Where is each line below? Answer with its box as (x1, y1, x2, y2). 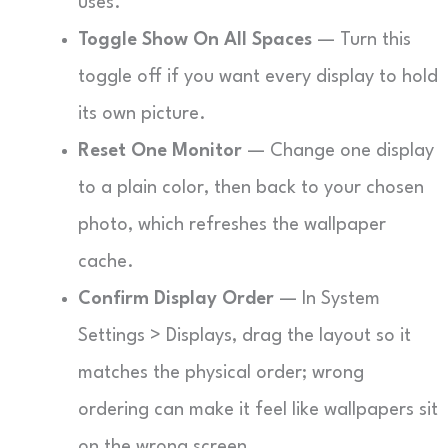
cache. (78, 253, 134, 271)
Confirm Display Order (78, 290, 274, 308)
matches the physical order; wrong (78, 364, 364, 382)
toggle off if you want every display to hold (78, 68, 438, 86)
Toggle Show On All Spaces (78, 31, 312, 49)
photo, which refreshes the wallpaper (78, 216, 386, 234)
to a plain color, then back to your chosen (78, 179, 424, 197)
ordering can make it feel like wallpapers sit (78, 401, 438, 419)
